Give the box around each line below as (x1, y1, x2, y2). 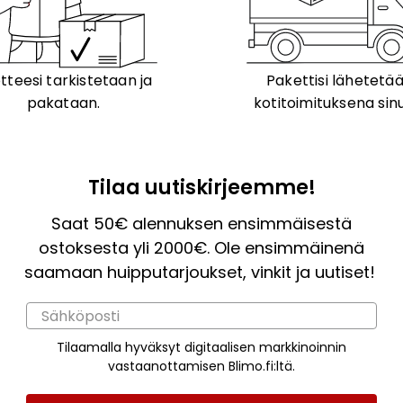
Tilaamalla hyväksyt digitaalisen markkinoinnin (57, 338, 346, 357)
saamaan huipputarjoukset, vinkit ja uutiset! (23, 261, 380, 284)
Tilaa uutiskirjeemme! (87, 174, 316, 202)
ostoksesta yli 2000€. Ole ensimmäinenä (39, 237, 364, 260)
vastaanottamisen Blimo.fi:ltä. (108, 357, 295, 376)
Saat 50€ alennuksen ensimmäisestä (51, 212, 352, 236)
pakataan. (26, 93, 101, 114)
